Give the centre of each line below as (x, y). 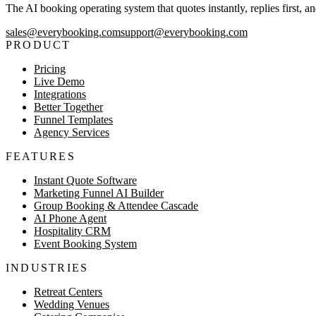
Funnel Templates (73, 120)
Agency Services (72, 133)
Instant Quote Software (85, 181)
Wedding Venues (72, 305)
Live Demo (59, 82)
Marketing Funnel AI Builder (99, 193)
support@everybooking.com (184, 32)
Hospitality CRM (72, 231)
